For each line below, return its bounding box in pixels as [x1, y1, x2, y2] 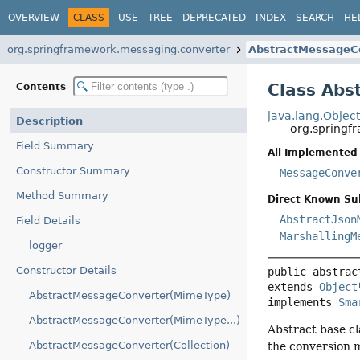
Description [16, 115, 83, 127]
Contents [16, 80, 69, 92]
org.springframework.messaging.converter [7, 43, 230, 55]
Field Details [16, 215, 80, 227]
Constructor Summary [16, 165, 130, 177]
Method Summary [16, 190, 108, 202]
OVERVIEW [8, 11, 59, 23]
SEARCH [296, 11, 334, 23]
